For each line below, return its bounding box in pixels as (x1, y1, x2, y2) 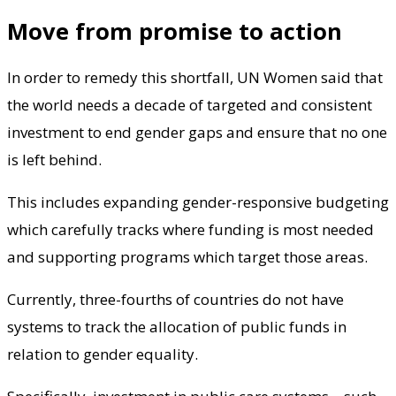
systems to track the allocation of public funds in (7, 316, 346, 338)
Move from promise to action (7, 15, 342, 46)
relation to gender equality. (7, 344, 205, 365)
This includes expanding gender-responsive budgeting (7, 192, 389, 213)
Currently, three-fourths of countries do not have (7, 289, 344, 310)
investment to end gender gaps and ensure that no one (7, 122, 387, 143)
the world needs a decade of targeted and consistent (7, 95, 372, 116)
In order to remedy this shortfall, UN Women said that (7, 67, 383, 88)
